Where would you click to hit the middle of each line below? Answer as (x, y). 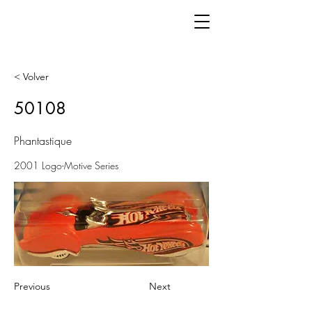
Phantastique (43, 141)
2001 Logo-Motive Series (66, 165)
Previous (32, 286)
